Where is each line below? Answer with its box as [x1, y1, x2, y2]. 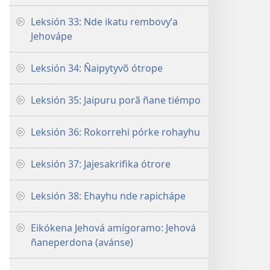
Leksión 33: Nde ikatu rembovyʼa [31, 15, 178, 28]
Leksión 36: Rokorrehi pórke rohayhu [31, 125, 200, 139]
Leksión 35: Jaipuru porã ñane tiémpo [31, 93, 201, 107]
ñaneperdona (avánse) [31, 236, 133, 249]
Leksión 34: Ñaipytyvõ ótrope [31, 61, 163, 75]
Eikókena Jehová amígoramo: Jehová [31, 221, 196, 234]
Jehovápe [31, 30, 72, 43]
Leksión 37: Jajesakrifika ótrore [31, 157, 171, 171]
